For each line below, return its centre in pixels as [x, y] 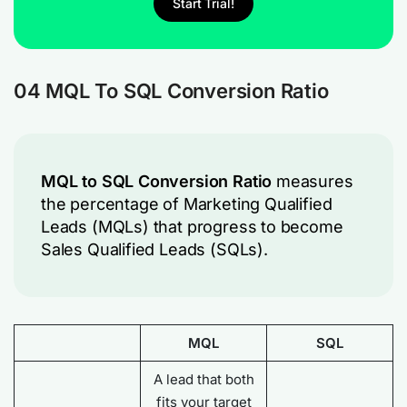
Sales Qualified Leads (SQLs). [154, 249]
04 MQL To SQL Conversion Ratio [171, 91]
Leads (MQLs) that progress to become [192, 227]
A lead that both [203, 379]
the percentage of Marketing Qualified [187, 204]
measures [313, 181]
